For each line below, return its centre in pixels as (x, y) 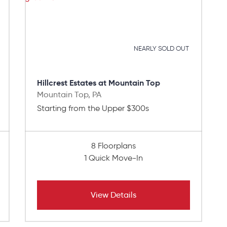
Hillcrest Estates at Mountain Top (99, 83)
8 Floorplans (113, 146)
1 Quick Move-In (113, 158)
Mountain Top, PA (69, 95)
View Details (113, 195)
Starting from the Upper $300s (93, 108)
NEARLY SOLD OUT (162, 49)
